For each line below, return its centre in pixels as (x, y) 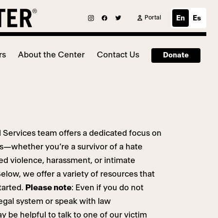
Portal (153, 18)
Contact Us (118, 55)
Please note (48, 188)
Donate (176, 55)
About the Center (52, 55)
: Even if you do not (108, 188)
